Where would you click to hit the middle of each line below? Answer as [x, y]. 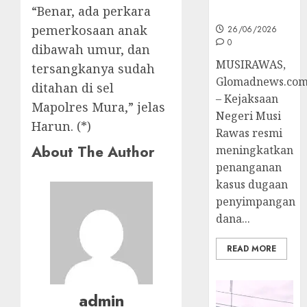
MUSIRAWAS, [251, 64]
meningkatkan [255, 150]
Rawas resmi [249, 133]
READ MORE [252, 248]
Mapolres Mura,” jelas [98, 107]
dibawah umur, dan [91, 49]
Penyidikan [249, 12]
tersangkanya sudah [93, 68]
